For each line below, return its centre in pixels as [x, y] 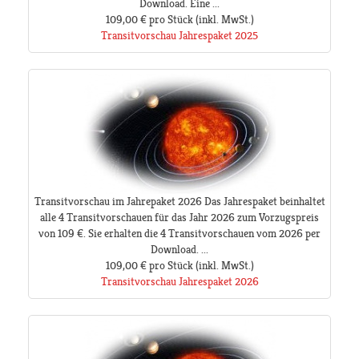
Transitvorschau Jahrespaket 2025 [179, 36]
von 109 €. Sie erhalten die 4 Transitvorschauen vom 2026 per [179, 234]
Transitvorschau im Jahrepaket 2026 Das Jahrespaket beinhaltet [179, 202]
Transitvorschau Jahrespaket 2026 [179, 282]
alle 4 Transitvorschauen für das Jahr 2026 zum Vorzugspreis [179, 218]
